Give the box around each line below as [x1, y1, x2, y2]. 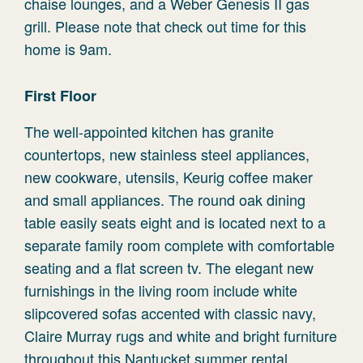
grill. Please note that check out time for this [24, 15, 306, 36]
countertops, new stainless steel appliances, [24, 143, 310, 164]
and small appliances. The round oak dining [24, 189, 305, 210]
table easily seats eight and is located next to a [24, 211, 326, 233]
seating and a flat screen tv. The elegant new [24, 257, 314, 278]
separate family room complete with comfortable [24, 234, 335, 255]
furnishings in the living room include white [24, 280, 297, 301]
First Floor [24, 85, 96, 106]
